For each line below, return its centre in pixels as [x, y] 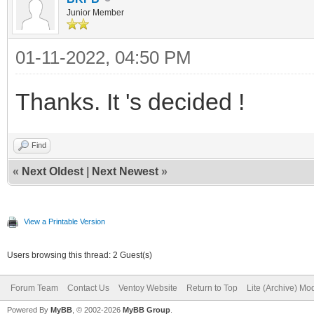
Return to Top [212, 288]
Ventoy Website [148, 288]
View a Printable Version [64, 221]
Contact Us [88, 288]
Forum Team [34, 288]
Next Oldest [53, 171]
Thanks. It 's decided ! [130, 101]
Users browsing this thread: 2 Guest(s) [80, 255]
